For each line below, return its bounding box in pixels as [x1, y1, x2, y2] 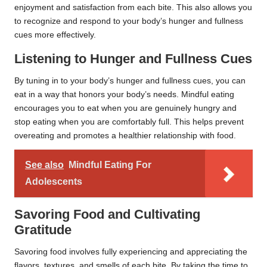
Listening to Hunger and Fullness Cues [14, 51, 252, 66]
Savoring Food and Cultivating [14, 206, 200, 222]
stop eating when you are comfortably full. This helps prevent [14, 117, 244, 126]
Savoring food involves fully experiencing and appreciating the [14, 247, 247, 256]
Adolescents [25, 176, 82, 187]
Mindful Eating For [69, 159, 151, 170]
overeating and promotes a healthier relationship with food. [14, 131, 236, 140]
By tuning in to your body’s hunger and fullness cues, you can [14, 76, 246, 85]
